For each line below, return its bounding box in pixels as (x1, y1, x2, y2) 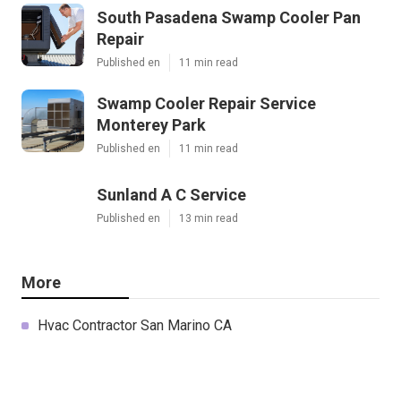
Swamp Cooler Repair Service (97, 93, 316, 113)
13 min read (179, 211, 238, 225)
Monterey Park (97, 115, 206, 134)
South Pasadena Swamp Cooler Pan (97, 7, 361, 27)
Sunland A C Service (97, 184, 246, 204)
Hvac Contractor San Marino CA (38, 316, 232, 334)
